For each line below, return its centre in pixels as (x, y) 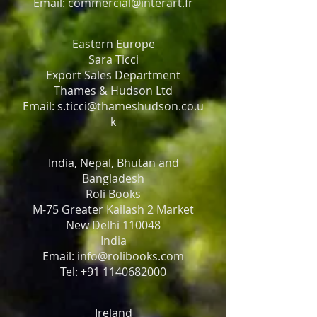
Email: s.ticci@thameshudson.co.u (113, 106)
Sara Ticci (113, 59)
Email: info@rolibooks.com (113, 256)
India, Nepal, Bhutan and (113, 163)
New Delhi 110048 (113, 225)
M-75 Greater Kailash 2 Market (113, 209)
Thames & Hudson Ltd (113, 91)
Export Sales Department (113, 75)
